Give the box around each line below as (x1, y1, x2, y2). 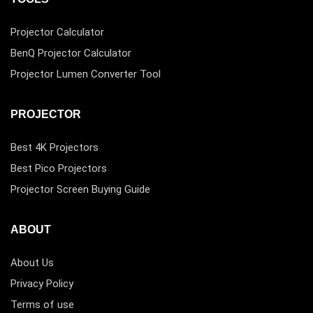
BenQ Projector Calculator (10, 47, 131, 60)
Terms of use (10, 298, 74, 312)
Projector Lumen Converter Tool (10, 68, 161, 81)
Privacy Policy (10, 277, 73, 291)
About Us (10, 256, 54, 270)
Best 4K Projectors (10, 141, 99, 154)
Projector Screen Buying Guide (10, 183, 150, 196)
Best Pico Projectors (10, 162, 107, 175)
